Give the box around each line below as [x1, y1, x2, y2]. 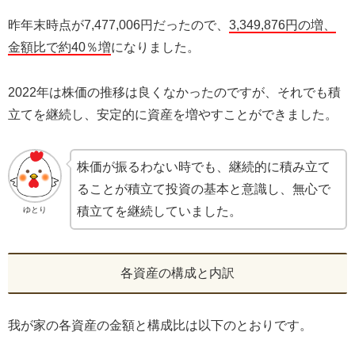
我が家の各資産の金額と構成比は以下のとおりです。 [8, 318, 312, 332]
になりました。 [111, 40, 200, 55]
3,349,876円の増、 [229, 18, 336, 32]
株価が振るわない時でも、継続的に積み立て [77, 159, 331, 174]
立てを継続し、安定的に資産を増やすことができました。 [8, 108, 338, 122]
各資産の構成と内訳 [120, 265, 235, 280]
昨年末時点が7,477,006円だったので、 [8, 18, 229, 32]
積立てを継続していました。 [77, 204, 242, 218]
